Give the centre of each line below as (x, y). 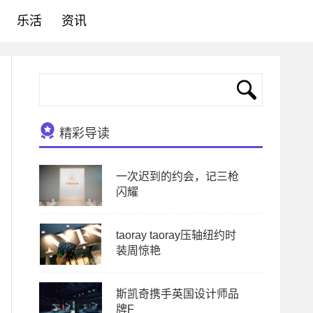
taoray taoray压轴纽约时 (176, 235)
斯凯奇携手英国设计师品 (177, 294)
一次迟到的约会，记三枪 (177, 176)
